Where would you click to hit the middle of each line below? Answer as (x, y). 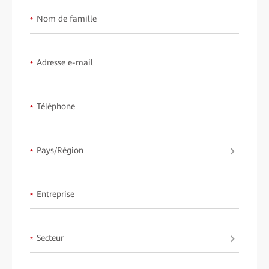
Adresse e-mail (65, 63)
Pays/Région (60, 150)
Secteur (50, 238)
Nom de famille (67, 19)
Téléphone (56, 107)
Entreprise (56, 194)
